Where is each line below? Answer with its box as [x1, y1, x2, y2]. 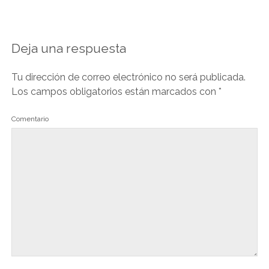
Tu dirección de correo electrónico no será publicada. [11, 71, 246, 83]
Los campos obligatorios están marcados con [11, 86, 219, 98]
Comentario [11, 115, 49, 124]
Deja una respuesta [11, 41, 126, 56]
